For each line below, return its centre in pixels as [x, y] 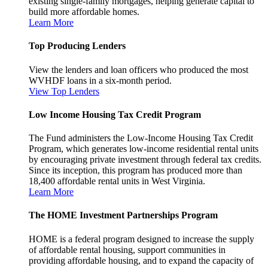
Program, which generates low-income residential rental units [144, 149]
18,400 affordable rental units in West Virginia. [117, 181]
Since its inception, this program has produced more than [135, 170]
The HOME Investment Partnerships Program [123, 215]
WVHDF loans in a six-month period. [100, 80]
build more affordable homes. [84, 12]
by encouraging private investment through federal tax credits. [145, 160]
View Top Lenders [64, 91]
